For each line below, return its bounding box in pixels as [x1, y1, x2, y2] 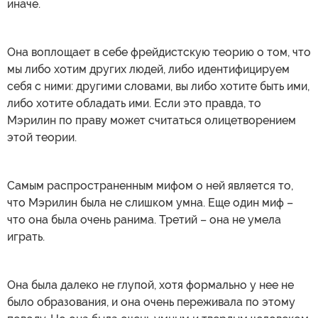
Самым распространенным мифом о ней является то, [7, 178, 293, 192]
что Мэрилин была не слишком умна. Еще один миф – [7, 195, 293, 209]
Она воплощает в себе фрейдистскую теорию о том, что [7, 45, 311, 59]
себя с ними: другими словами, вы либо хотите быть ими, [7, 79, 309, 93]
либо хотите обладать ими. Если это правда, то [7, 96, 261, 110]
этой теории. [7, 130, 77, 144]
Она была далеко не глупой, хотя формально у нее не [7, 278, 294, 292]
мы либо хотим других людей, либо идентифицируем [7, 62, 290, 76]
